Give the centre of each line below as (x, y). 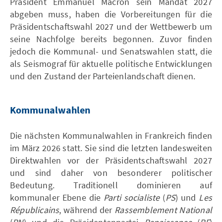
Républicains (35, 210)
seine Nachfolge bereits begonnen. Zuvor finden (111, 39)
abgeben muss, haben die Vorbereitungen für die (111, 14)
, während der (87, 210)
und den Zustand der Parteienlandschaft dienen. (103, 76)
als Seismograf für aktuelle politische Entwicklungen (111, 63)
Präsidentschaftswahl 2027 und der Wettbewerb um (111, 26)
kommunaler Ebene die (57, 197)
